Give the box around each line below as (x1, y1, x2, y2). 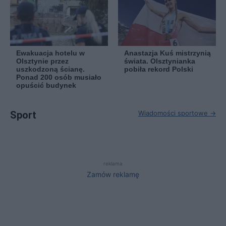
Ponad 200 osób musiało (16, 73, 101, 82)
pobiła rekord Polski (124, 65, 193, 74)
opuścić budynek (16, 81, 76, 90)
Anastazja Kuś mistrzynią (124, 49, 211, 58)
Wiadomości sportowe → (138, 109, 216, 118)
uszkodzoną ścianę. (16, 65, 85, 74)
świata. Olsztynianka (124, 57, 195, 66)
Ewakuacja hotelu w (16, 49, 85, 58)
